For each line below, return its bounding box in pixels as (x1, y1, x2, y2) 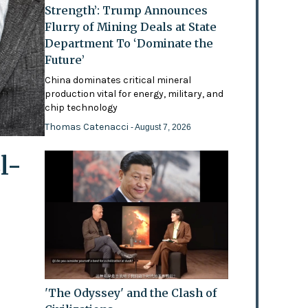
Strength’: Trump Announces (45, 3, 208, 18)
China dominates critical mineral (45, 74, 192, 87)
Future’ (45, 53, 85, 67)
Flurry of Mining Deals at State (45, 20, 217, 34)
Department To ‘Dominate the (45, 36, 214, 51)
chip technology (45, 102, 118, 114)
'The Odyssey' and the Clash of (45, 285, 218, 300)
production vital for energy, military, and (45, 88, 224, 100)
